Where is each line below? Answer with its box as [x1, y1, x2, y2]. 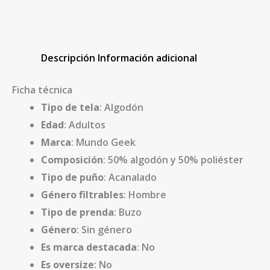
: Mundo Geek [71, 136, 136, 149]
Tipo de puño [41, 171, 104, 184]
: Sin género [77, 223, 132, 236]
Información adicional [98, 51, 197, 64]
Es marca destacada [41, 240, 137, 254]
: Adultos [64, 118, 105, 131]
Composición [41, 153, 103, 166]
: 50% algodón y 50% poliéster [103, 153, 243, 166]
